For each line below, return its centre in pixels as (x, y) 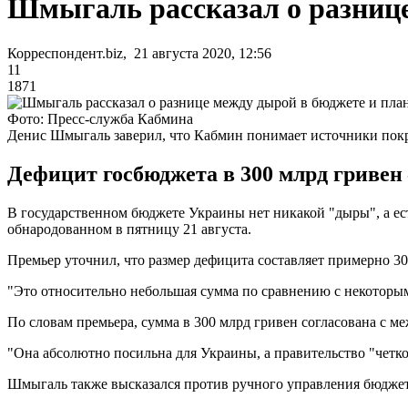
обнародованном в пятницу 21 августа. (129, 229)
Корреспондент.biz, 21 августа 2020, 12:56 (139, 53)
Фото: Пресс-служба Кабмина (100, 118)
